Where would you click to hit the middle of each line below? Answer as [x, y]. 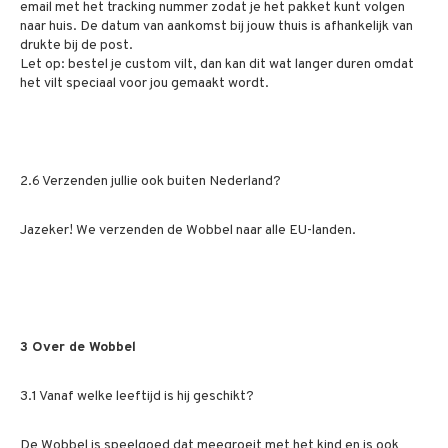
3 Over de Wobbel [78, 347]
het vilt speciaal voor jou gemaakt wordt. [144, 83]
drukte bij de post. [76, 45]
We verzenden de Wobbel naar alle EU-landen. [216, 230]
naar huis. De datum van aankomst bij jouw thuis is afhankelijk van [216, 26]
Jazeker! [48, 230]
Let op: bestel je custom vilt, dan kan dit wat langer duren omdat [217, 64]
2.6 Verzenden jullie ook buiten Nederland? [150, 181]
